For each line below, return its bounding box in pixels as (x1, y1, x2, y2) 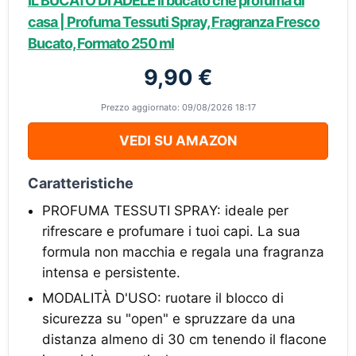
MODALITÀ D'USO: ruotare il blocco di (42, 290, 284, 306)
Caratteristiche (28, 175, 133, 192)
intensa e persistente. (42, 265, 180, 281)
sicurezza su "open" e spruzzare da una (42, 311, 296, 327)
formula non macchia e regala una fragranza (42, 244, 324, 260)
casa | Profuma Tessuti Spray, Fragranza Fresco (28, 14, 319, 30)
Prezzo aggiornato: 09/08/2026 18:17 (100, 102, 256, 113)
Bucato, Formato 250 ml (28, 35, 174, 52)
